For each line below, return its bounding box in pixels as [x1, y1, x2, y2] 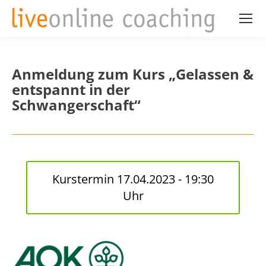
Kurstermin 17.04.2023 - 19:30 [52, 170, 214, 187]
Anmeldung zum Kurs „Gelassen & [12, 64, 254, 84]
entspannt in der [12, 79, 130, 99]
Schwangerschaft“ [12, 94, 141, 115]
